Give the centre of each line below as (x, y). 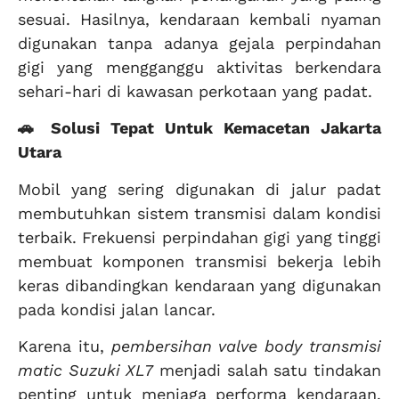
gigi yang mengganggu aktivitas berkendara (199, 67)
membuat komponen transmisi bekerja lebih (199, 261)
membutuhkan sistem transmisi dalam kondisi (199, 213)
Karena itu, (65, 346)
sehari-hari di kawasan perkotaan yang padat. (195, 91)
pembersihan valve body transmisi (246, 346)
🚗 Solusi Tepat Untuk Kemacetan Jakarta (199, 128)
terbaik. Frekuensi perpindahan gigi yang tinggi (199, 237)
